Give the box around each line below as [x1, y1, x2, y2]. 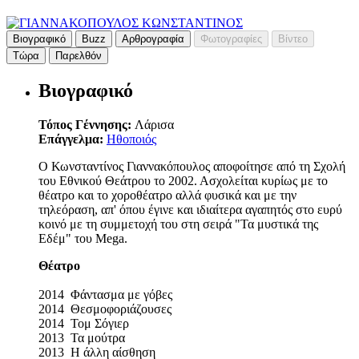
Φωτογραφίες [200, 33, 262, 46]
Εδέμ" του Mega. [38, 232, 127, 246]
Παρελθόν [55, 50, 102, 63]
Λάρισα [135, 118, 174, 132]
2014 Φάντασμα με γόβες [38, 288, 172, 302]
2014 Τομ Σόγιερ [38, 317, 129, 331]
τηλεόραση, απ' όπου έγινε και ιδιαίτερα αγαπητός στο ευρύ [38, 203, 342, 217]
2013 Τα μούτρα [38, 331, 135, 345]
